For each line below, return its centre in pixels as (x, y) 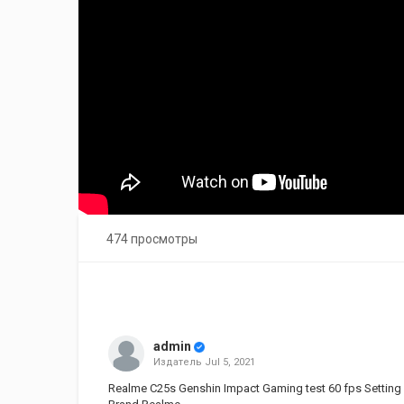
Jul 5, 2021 (230, 362)
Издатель (179, 362)
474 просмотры (152, 239)
